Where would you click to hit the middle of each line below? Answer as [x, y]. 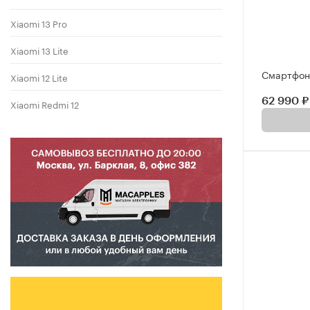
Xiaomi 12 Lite [39, 77]
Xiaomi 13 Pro [39, 23]
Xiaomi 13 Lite [39, 50]
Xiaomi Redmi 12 [45, 104]
